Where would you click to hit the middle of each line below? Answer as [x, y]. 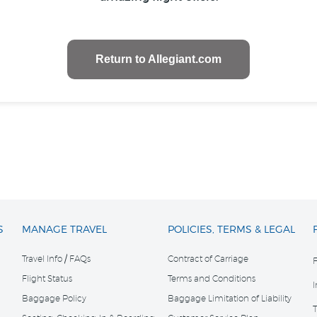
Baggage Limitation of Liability [229, 299]
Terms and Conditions [211, 279]
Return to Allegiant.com [158, 59]
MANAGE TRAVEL [65, 229]
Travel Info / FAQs [57, 259]
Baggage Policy [54, 299]
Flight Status [47, 279]
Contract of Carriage [208, 259]
